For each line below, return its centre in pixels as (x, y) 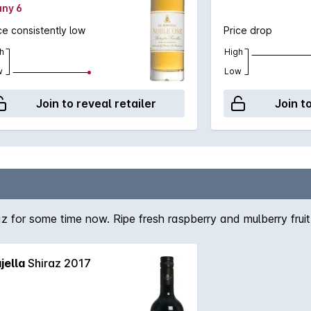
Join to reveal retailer (96, 103)
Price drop (248, 30)
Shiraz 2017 (58, 263)
